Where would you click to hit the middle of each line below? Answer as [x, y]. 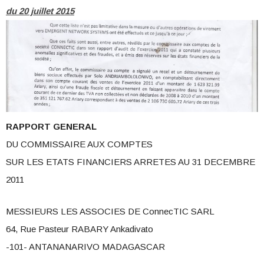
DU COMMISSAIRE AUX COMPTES [79, 144]
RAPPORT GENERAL [51, 127]
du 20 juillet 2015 [40, 11]
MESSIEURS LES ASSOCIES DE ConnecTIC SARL [110, 212]
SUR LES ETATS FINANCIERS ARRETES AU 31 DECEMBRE [131, 162]
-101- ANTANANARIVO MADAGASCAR [85, 247]
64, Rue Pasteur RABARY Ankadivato [80, 229]
